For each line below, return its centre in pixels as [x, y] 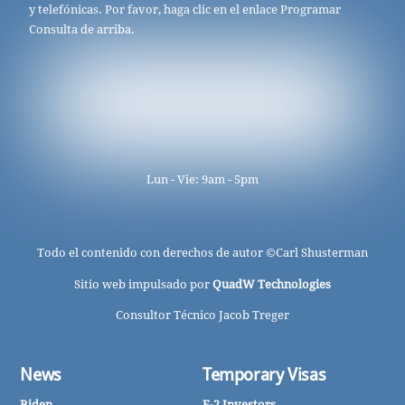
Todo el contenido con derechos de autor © [156, 253]
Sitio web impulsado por [143, 284]
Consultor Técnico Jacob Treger [202, 316]
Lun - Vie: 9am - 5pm [202, 180]
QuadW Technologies [272, 284]
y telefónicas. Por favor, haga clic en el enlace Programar [185, 9]
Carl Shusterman [322, 253]
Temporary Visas [264, 375]
